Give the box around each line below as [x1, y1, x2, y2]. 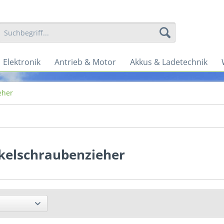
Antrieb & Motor [54, 56, 116, 67]
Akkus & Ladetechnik [130, 56, 207, 67]
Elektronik [3, 56, 40, 67]
